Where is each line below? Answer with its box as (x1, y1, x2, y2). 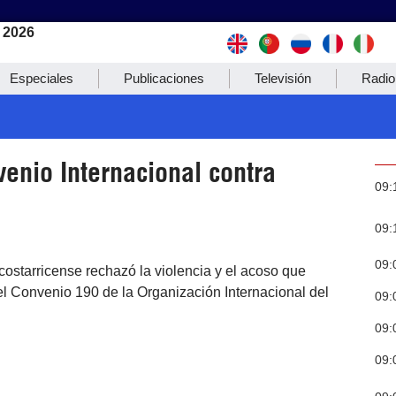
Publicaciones (124, 71, 204, 87)
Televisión (255, 71, 311, 87)
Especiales (10, 71, 73, 87)
